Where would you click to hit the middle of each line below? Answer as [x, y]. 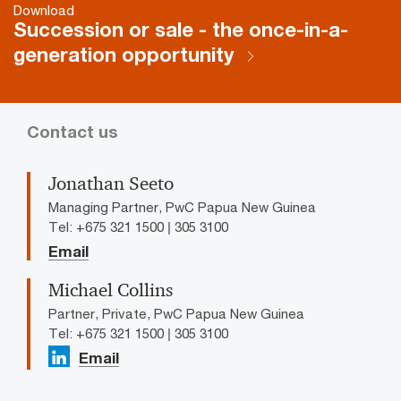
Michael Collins [111, 290]
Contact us [73, 131]
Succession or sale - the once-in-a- [181, 29]
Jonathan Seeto [111, 183]
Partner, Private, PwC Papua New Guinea [176, 313]
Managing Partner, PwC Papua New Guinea [182, 206]
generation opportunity [126, 54]
